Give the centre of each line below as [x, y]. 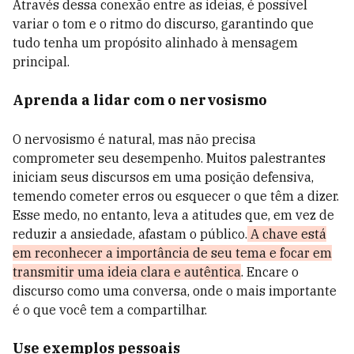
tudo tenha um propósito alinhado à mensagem [155, 43]
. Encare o [270, 272]
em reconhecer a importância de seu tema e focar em [172, 253]
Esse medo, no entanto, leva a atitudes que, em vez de [173, 215]
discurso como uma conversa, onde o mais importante [175, 291]
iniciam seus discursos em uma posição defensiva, [163, 177]
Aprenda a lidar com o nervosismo [140, 100]
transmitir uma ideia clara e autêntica [127, 272]
